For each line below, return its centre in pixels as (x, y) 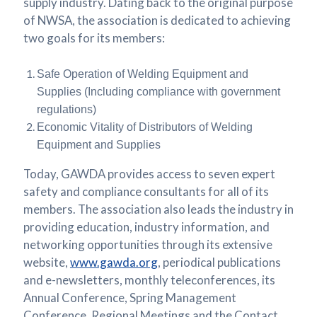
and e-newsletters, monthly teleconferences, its (149, 279)
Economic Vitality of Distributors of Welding (145, 127)
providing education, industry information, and (146, 226)
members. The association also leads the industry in (158, 209)
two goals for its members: (94, 38)
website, (46, 262)
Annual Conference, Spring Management (129, 297)
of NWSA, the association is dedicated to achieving (157, 21)
